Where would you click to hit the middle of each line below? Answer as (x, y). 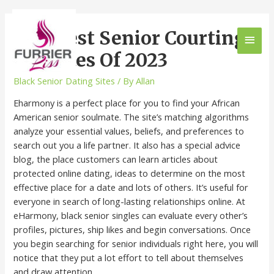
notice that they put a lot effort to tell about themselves (129, 258)
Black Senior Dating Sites (65, 80)
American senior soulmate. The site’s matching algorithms (131, 117)
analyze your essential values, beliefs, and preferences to (129, 131)
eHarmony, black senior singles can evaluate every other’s (131, 216)
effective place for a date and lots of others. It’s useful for (131, 187)
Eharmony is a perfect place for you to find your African (127, 103)
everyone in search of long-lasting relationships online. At (130, 202)
